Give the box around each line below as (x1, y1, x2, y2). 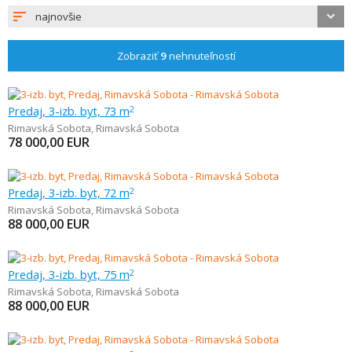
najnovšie (35, 9, 82, 24)
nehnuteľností (166, 49, 236, 63)
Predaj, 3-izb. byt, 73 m (8, 103, 130, 119)
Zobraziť (116, 49, 160, 63)
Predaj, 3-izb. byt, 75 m (8, 266, 130, 282)
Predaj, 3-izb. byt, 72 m (8, 185, 130, 200)
